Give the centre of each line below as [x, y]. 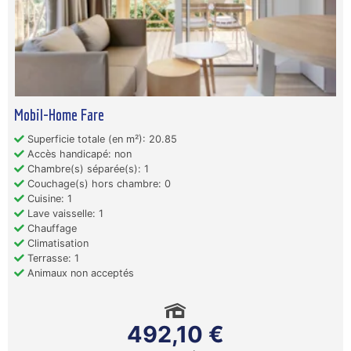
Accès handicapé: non [78, 154]
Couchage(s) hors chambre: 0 [98, 184]
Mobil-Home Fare [59, 114]
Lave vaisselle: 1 [64, 213]
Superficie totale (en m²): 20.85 [101, 139]
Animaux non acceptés [79, 273]
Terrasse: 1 [52, 258]
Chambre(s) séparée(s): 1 [87, 169]
